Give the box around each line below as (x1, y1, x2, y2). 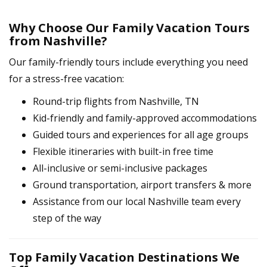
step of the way (33, 211, 101, 225)
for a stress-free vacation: (9, 72, 124, 85)
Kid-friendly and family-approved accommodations (33, 111, 257, 125)
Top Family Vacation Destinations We (9, 249, 240, 265)
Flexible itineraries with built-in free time (33, 144, 213, 158)
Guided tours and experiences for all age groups (33, 128, 249, 141)
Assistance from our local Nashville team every (33, 194, 241, 208)
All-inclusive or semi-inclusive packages (33, 161, 207, 175)
